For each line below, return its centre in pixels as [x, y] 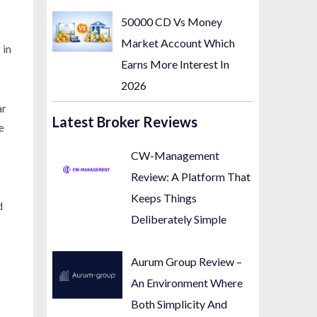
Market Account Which [178, 42]
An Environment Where [187, 283]
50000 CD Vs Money [172, 21]
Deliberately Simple [179, 219]
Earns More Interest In [175, 64]
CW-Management [175, 156]
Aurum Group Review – [187, 262]
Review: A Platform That [191, 177]
